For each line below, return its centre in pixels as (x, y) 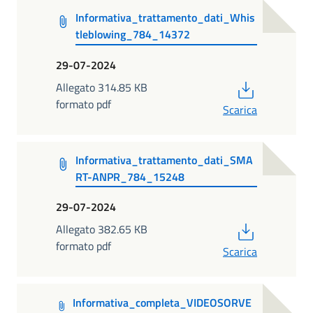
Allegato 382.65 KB (102, 230)
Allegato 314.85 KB (102, 87)
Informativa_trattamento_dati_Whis (165, 18)
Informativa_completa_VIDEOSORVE (162, 302)
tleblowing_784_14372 (132, 35)
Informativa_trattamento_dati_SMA (165, 160)
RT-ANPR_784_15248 (130, 176)
